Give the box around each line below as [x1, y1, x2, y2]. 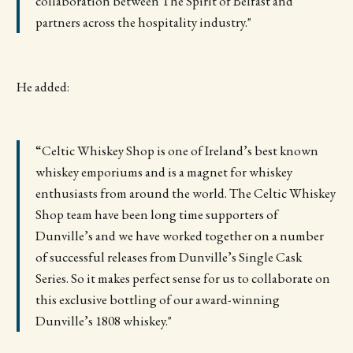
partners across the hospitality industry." [35, 13, 251, 32]
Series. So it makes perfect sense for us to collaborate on [35, 269, 330, 288]
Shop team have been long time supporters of [35, 206, 278, 224]
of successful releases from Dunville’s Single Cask [35, 248, 302, 266]
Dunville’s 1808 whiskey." [35, 312, 172, 330]
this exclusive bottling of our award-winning [35, 291, 280, 309]
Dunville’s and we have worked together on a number [35, 227, 324, 245]
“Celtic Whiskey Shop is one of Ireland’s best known [35, 142, 318, 160]
